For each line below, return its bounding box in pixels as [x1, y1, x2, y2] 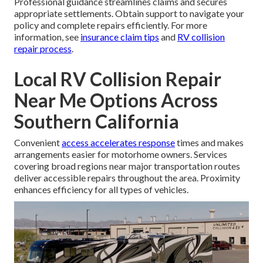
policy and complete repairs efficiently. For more [14, 19, 207, 31]
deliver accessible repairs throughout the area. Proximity [14, 171, 240, 183]
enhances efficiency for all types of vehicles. [14, 183, 188, 195]
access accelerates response [62, 136, 175, 148]
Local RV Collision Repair [14, 67, 221, 90]
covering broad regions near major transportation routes [14, 160, 240, 171]
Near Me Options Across [14, 88, 218, 112]
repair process [14, 42, 72, 54]
